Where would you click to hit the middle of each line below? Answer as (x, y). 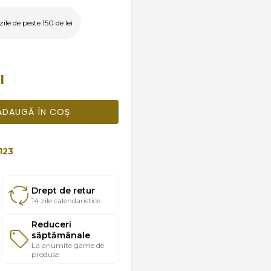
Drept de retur (64, 190)
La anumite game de (68, 246)
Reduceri (52, 225)
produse (46, 255)
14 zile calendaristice (66, 200)
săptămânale (61, 236)
